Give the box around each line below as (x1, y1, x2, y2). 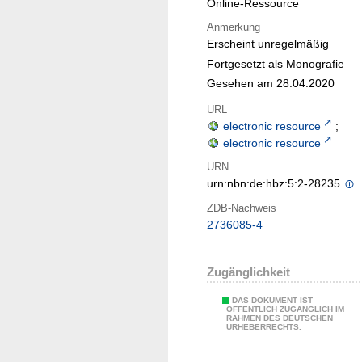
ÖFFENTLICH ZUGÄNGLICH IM (226, 305, 344, 314)
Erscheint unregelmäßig (207, 37, 329, 51)
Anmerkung (207, 20, 260, 33)
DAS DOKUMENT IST (232, 296, 313, 305)
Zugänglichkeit (207, 265, 290, 280)
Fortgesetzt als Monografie (207, 57, 344, 70)
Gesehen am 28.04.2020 (207, 77, 335, 90)
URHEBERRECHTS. (226, 322, 301, 332)
